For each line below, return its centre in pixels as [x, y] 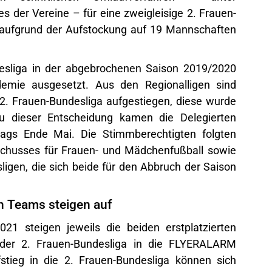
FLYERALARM [202, 242]
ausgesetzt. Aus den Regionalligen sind [131, 83]
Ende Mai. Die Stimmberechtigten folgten [127, 133]
